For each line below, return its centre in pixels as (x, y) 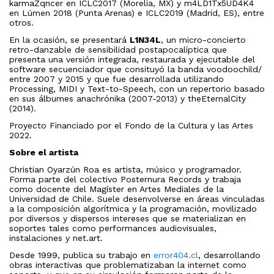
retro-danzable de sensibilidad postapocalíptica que (118, 50)
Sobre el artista (44, 153)
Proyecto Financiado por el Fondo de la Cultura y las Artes (131, 126)
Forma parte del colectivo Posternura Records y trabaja (125, 180)
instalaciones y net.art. (56, 238)
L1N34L (145, 40)
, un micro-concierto (203, 40)
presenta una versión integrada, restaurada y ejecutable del (132, 60)
